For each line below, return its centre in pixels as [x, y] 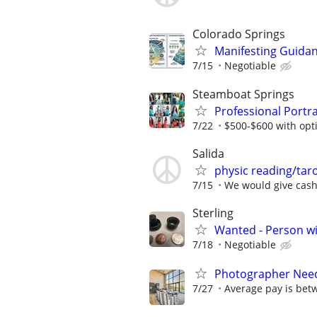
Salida [208, 153]
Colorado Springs [239, 34]
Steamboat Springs [243, 94]
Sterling [213, 213]
